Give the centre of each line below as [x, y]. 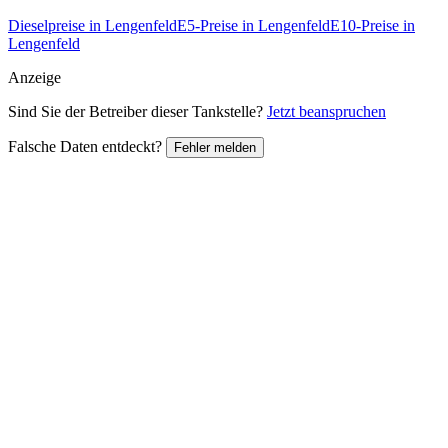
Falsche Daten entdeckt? [87, 146]
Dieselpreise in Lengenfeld [92, 25]
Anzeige [34, 77]
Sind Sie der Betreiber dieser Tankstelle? [137, 111]
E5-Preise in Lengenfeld [253, 25]
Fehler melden [215, 147]
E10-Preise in [372, 25]
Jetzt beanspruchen [326, 111]
